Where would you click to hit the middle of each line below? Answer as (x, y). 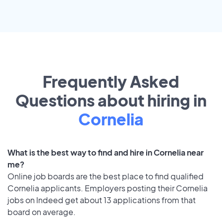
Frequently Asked (111, 82)
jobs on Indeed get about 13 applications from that (102, 200)
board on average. (42, 212)
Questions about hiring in (111, 100)
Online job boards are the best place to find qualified (106, 176)
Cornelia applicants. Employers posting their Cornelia (108, 188)
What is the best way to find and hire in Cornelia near (106, 153)
